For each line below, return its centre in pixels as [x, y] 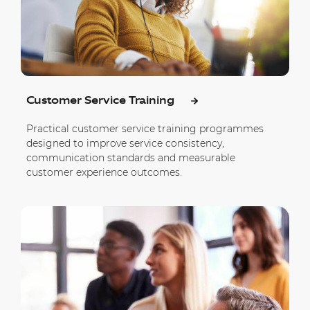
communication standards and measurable [131, 157]
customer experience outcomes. [104, 172]
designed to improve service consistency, [125, 143]
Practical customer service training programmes [145, 128]
